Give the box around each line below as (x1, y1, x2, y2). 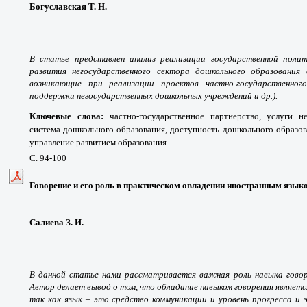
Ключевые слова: (29, 110, 110, 121)
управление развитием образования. (29, 136, 169, 147)
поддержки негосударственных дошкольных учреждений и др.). (29, 90, 278, 101)
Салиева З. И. (29, 217, 84, 228)
